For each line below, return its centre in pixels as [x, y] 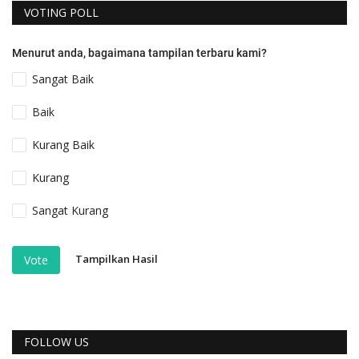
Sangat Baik [63, 79]
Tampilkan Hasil [117, 259]
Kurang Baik [64, 144]
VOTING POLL [61, 12]
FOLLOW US [56, 342]
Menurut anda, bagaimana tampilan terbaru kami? [139, 52]
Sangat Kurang [71, 211]
